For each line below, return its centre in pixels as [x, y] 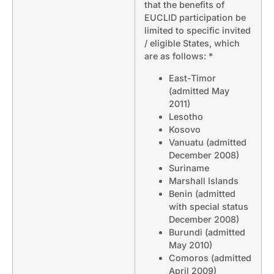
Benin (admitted [202, 193]
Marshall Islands [204, 180]
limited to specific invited [198, 31]
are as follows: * [179, 56]
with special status [209, 206]
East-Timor [192, 78]
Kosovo [185, 129]
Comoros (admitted [210, 257]
